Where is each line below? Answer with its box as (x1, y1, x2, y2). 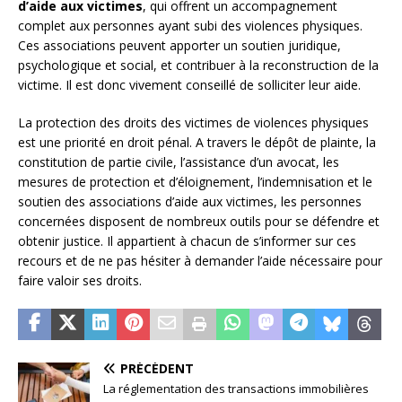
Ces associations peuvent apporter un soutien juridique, (18, 37, 341, 55)
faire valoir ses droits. (18, 272, 142, 290)
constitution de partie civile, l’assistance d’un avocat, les (18, 153, 339, 171)
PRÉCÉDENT (120, 360, 194, 378)
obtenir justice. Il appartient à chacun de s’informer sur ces (18, 232, 356, 250)
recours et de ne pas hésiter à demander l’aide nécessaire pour (18, 252, 382, 270)
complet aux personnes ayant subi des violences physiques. (18, 17, 363, 35)
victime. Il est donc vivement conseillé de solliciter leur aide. (18, 76, 361, 94)
